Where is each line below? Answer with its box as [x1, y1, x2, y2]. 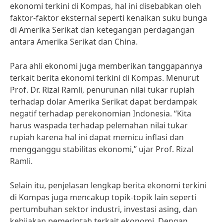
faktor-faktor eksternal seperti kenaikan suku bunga [10, 12, 207, 23]
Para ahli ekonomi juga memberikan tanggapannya [10, 60, 203, 71]
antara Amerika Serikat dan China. [10, 36, 138, 47]
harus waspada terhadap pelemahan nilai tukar [10, 120, 188, 131]
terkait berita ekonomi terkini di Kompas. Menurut [10, 72, 199, 83]
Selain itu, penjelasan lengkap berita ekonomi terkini [10, 180, 207, 191]
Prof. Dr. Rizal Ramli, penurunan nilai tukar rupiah [10, 84, 195, 95]
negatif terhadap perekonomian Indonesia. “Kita [10, 108, 191, 119]
